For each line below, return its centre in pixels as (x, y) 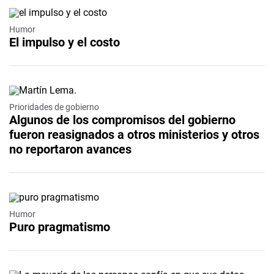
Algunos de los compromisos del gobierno (122, 120)
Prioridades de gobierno (54, 107)
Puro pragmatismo (60, 227)
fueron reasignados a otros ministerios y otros (134, 134)
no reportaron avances (70, 149)
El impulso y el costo (65, 42)
